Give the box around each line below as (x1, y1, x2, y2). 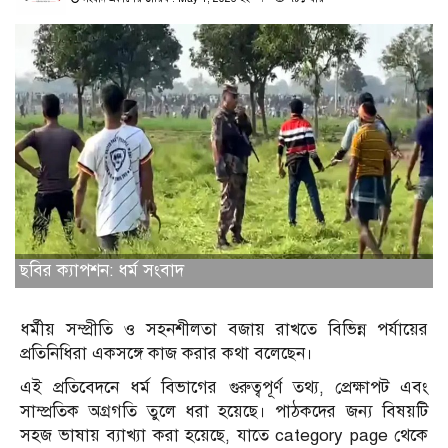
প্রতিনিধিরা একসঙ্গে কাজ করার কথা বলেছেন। (20, 342, 313, 364)
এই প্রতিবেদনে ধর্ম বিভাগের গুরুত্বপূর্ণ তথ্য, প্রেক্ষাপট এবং (20, 376, 428, 398)
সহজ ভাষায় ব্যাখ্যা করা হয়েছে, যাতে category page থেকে (20, 424, 428, 446)
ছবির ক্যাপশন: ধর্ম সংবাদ (20, 259, 184, 281)
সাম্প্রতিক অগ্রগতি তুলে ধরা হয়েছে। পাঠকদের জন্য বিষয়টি (20, 400, 428, 422)
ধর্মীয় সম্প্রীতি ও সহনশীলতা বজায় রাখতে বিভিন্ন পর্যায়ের (20, 318, 428, 340)
